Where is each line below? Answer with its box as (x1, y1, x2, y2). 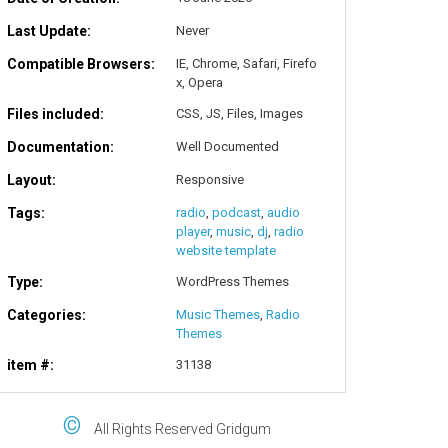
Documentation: (7, 139, 114, 155)
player (176, 224, 210, 239)
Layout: (7, 172, 56, 188)
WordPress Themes (176, 274, 289, 289)
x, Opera (176, 75, 223, 90)
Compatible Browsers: (7, 56, 155, 72)
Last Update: (7, 23, 91, 39)
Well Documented (176, 139, 279, 154)
